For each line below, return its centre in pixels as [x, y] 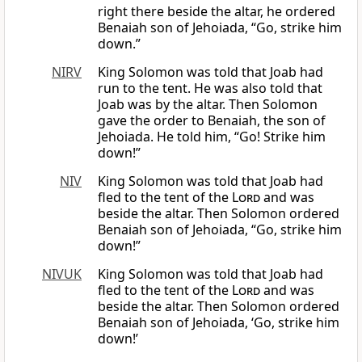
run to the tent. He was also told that [210, 88]
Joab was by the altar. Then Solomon [208, 105]
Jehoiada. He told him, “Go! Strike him [212, 137]
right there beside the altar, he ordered [217, 12]
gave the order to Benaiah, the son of [212, 121]
